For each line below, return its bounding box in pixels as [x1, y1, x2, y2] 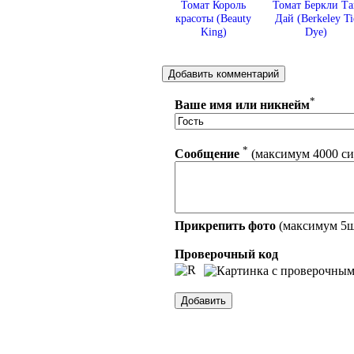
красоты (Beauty [175, 12, 251, 25]
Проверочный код [175, 247, 278, 261]
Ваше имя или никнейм [175, 98, 310, 112]
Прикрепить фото [175, 219, 276, 232]
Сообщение [175, 147, 239, 160]
